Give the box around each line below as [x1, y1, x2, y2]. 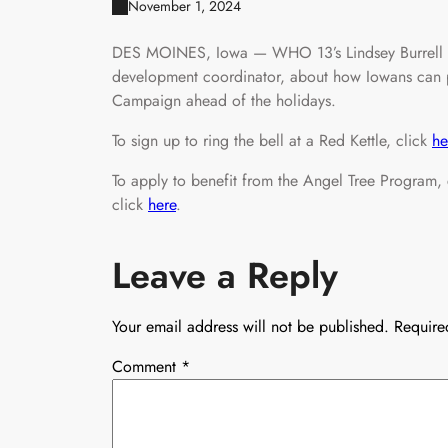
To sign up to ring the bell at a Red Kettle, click [112, 128, 432, 152]
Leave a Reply [112, 248, 338, 302]
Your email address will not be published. [112, 314, 389, 338]
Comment [112, 354, 181, 378]
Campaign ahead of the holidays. [112, 88, 336, 112]
